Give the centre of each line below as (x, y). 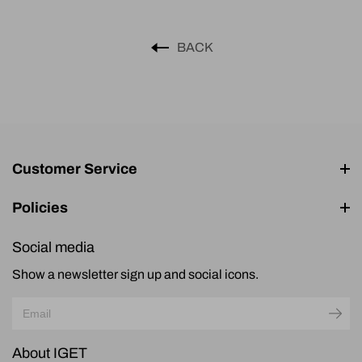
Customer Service (75, 168)
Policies (40, 207)
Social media (53, 247)
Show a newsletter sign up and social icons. (135, 274)
